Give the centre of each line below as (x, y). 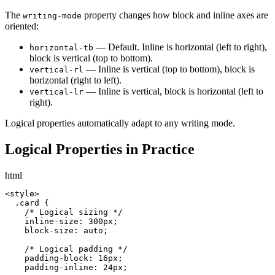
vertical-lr (56, 92)
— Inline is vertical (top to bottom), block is (169, 69)
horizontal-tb (61, 48)
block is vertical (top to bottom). (91, 58)
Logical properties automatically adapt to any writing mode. (120, 123)
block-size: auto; (56, 231)
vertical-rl (56, 70)
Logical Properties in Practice (100, 149)
